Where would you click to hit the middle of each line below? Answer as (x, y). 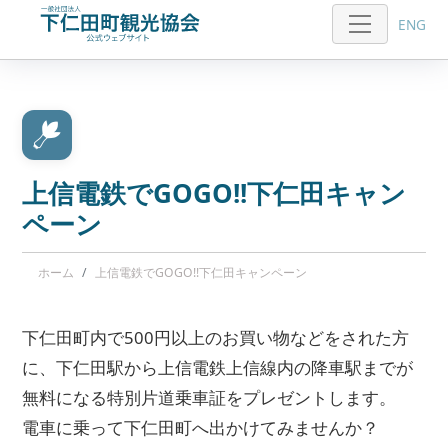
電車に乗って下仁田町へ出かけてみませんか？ (201, 427)
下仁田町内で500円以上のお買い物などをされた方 (216, 337)
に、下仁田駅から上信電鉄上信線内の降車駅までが (218, 367)
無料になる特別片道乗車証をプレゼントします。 (209, 397)
